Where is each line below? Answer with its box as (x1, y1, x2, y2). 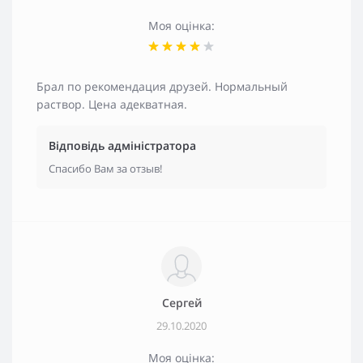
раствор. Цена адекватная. (36, 96, 187, 112)
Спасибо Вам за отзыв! (49, 160, 162, 176)
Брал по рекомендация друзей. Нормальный (36, 78, 288, 94)
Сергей (161, 294, 202, 310)
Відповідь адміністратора (49, 137, 196, 153)
